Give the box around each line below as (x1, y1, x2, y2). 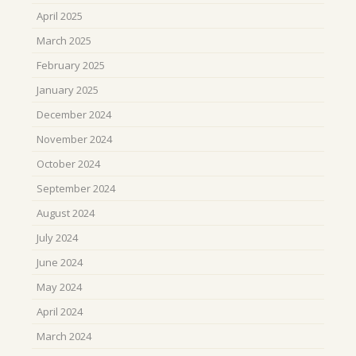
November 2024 (37, 132, 112, 146)
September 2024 (37, 181, 115, 195)
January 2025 (37, 83, 99, 97)
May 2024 (37, 280, 82, 294)
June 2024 (37, 255, 83, 269)
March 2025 (37, 33, 91, 48)
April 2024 (37, 304, 83, 319)
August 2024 (37, 206, 95, 220)
